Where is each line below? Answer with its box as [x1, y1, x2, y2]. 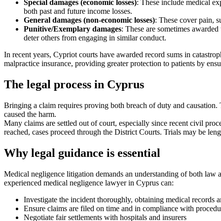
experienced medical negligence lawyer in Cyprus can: [4, 178, 174, 187]
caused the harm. [4, 110, 56, 119]
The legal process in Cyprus [4, 78, 144, 91]
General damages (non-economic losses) [24, 16, 155, 25]
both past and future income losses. [24, 7, 132, 16]
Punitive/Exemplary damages [24, 25, 121, 34]
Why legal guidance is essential [4, 146, 160, 159]
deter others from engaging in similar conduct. [24, 34, 166, 42]
